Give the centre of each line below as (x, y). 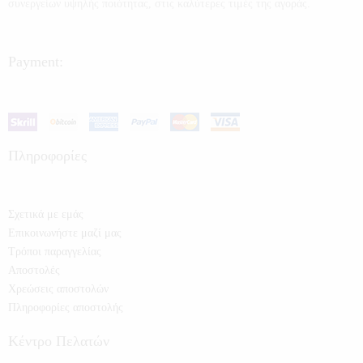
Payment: (36, 62)
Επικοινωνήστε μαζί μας (65, 233)
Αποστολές (34, 270)
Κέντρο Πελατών (59, 341)
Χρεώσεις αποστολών (58, 288)
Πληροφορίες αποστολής (66, 307)
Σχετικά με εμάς (46, 214)
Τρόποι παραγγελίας (55, 251)
